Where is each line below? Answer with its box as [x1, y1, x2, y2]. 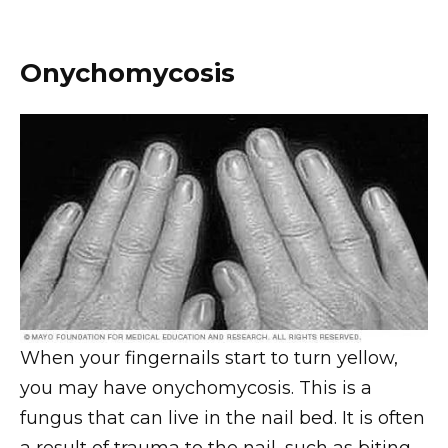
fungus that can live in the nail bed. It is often [20, 407, 425, 430]
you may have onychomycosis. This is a [20, 377, 372, 400]
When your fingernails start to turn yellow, [20, 347, 398, 370]
